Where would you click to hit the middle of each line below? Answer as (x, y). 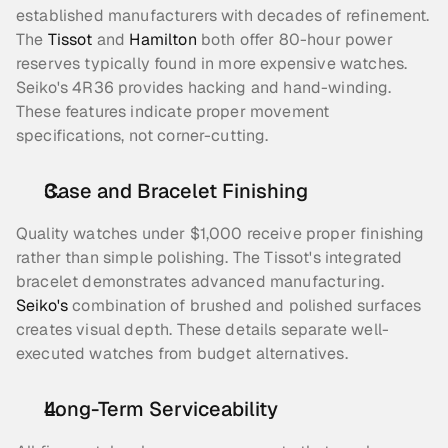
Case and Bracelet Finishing (176, 191)
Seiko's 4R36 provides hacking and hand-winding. (204, 87)
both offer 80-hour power (294, 39)
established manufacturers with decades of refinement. (223, 15)
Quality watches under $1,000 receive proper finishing (220, 233)
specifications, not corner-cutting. (142, 135)
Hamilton (163, 39)
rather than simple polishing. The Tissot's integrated (209, 257)
